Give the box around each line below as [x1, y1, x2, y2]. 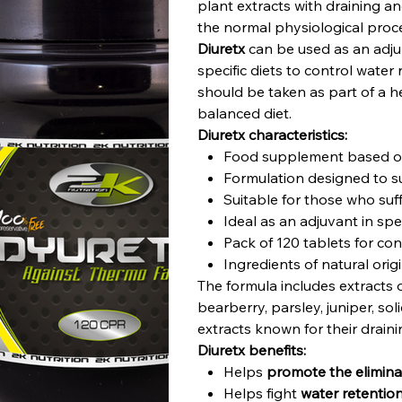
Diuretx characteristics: [197, 126, 348, 144]
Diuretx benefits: [197, 341, 307, 360]
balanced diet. [197, 104, 293, 123]
